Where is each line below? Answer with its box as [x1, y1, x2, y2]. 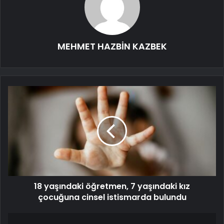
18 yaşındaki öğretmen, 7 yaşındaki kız [34, 180, 190, 192]
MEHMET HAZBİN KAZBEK [57, 39, 167, 52]
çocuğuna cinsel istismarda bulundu [37, 191, 186, 203]
